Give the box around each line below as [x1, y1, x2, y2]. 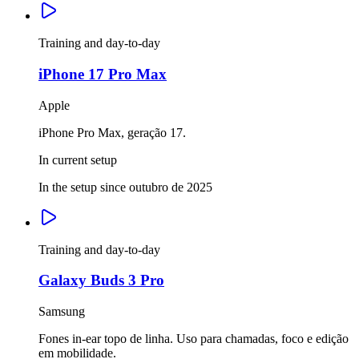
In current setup [38, 152, 117, 167]
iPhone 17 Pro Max [38, 65, 167, 83]
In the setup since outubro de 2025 [38, 179, 212, 194]
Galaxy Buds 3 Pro [38, 272, 164, 289]
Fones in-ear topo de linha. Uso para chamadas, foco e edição [38, 331, 349, 345]
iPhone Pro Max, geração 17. [38, 125, 186, 139]
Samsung [38, 304, 85, 318]
